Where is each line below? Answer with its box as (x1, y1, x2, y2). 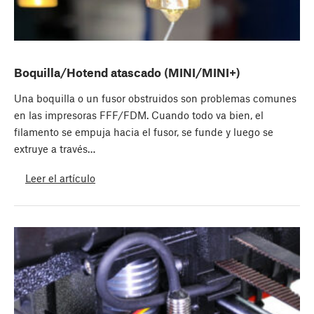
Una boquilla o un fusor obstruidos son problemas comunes (14, 92, 296, 105)
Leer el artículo (25, 171, 95, 184)
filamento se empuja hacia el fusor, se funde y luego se (14, 125, 273, 139)
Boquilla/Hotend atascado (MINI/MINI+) (14, 65, 240, 80)
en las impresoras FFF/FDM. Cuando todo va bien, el (14, 109, 264, 122)
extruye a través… (14, 142, 95, 156)
